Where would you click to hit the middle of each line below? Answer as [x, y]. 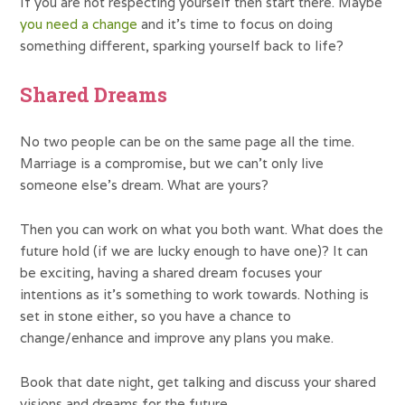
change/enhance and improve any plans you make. [177, 337]
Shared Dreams [94, 94]
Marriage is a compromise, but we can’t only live [172, 163]
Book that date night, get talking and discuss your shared [198, 381]
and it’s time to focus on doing [235, 24]
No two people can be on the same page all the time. [188, 141]
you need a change [79, 24]
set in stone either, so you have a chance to [156, 316]
